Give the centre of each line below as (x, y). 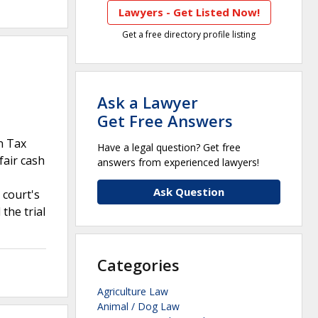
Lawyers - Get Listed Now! (189, 12)
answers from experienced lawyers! (178, 163)
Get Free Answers (165, 121)
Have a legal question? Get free (169, 148)
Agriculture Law (133, 292)
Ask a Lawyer (148, 103)
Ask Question (189, 192)
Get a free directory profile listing (189, 35)
